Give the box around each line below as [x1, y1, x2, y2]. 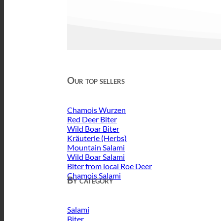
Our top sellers [67, 75, 125, 86]
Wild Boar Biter [67, 124, 119, 134]
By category [67, 174, 113, 185]
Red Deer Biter [67, 114, 117, 124]
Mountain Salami [67, 143, 125, 152]
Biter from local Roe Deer [67, 161, 152, 171]
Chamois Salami [67, 171, 121, 181]
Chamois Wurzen [67, 105, 126, 115]
